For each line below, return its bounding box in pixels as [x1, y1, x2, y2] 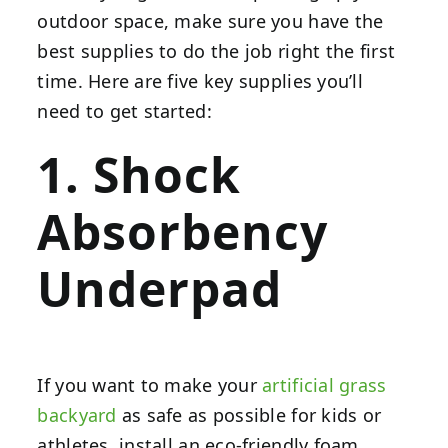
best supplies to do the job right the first [37, 39, 396, 63]
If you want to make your [37, 372, 263, 397]
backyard [37, 402, 117, 427]
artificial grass [262, 372, 387, 397]
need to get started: [37, 99, 212, 123]
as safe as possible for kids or [116, 402, 382, 427]
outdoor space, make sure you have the [37, 9, 384, 33]
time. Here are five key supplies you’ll [37, 69, 363, 93]
